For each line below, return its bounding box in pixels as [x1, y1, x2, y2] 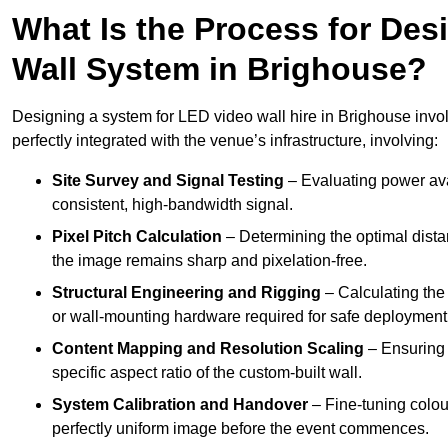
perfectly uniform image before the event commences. [52, 420, 429, 438]
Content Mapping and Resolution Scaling [52, 340, 364, 358]
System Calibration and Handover [52, 396, 308, 414]
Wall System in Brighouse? [12, 51, 427, 88]
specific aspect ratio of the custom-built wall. [52, 364, 362, 382]
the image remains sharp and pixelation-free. [52, 252, 367, 270]
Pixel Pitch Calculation [52, 228, 222, 246]
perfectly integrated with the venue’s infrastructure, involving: [12, 132, 438, 150]
